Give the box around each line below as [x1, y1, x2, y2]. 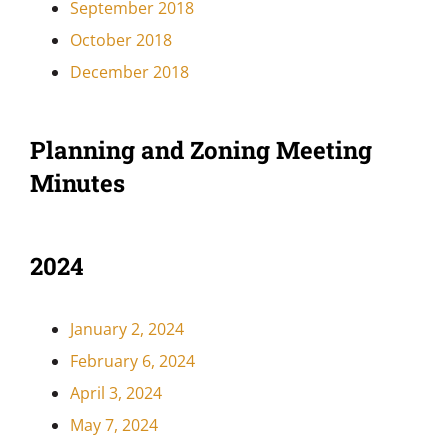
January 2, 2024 [69, 318, 184, 341]
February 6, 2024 [69, 350, 195, 373]
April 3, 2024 [69, 382, 162, 405]
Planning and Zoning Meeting [29, 134, 372, 167]
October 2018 [69, 29, 172, 52]
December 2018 [69, 61, 189, 84]
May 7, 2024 [69, 414, 158, 437]
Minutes [29, 167, 125, 200]
